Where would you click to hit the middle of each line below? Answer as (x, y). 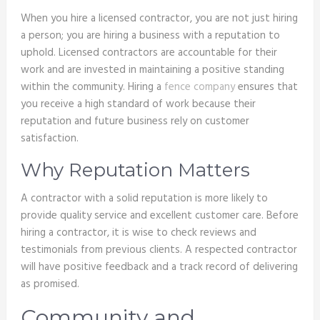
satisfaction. (49, 138)
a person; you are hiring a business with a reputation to (150, 35)
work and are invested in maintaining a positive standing (152, 70)
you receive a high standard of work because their (138, 104)
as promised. (50, 284)
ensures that (266, 87)
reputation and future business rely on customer (135, 121)
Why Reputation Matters (135, 170)
